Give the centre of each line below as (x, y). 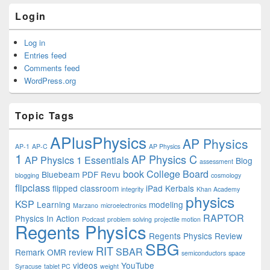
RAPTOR (224, 218)
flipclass (33, 187)
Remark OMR (41, 252)
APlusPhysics (98, 142)
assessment (216, 161)
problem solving (130, 219)
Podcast (93, 219)
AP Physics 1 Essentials (77, 160)
